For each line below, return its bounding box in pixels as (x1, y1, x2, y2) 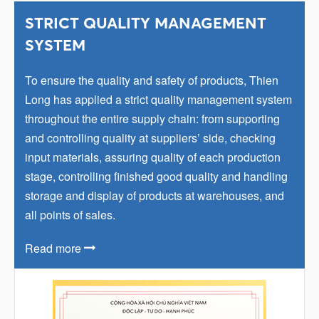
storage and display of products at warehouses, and (25, 187, 284, 204)
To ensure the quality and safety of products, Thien (25, 71, 278, 88)
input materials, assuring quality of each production (25, 148, 281, 165)
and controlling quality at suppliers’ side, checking (25, 129, 276, 146)
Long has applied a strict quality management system (25, 90, 292, 108)
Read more (25, 239, 84, 256)
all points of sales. (25, 206, 115, 223)
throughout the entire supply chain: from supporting (25, 110, 280, 127)
